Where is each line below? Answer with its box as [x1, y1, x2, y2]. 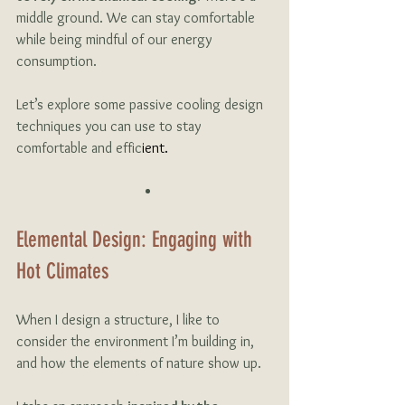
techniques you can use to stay [16, 118, 204, 136]
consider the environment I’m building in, [16, 333, 258, 351]
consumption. [16, 52, 100, 71]
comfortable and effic [16, 139, 142, 157]
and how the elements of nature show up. [16, 354, 265, 372]
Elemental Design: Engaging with [16, 227, 258, 253]
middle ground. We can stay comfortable [16, 9, 259, 27]
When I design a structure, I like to [16, 311, 223, 329]
